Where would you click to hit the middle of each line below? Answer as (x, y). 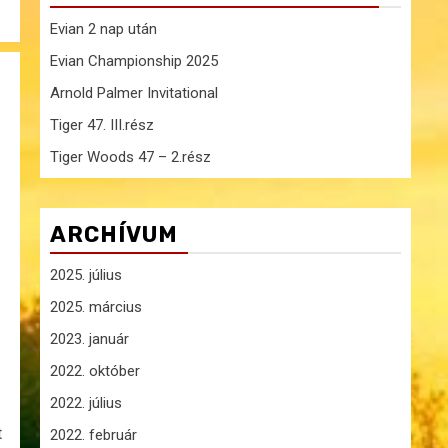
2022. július (86, 403)
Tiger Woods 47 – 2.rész (130, 157)
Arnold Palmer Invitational (134, 93)
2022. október (95, 371)
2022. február (93, 435)
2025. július (86, 275)
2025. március (96, 307)
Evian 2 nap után (103, 29)
